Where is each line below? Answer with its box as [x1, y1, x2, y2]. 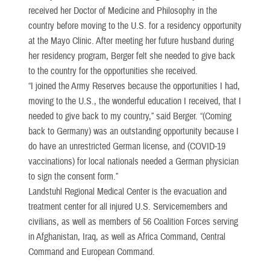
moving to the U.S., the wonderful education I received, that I [28, 95, 241, 107]
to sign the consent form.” [28, 170, 118, 183]
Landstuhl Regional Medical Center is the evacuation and [28, 185, 227, 198]
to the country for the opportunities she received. [28, 64, 200, 77]
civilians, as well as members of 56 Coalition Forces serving [28, 215, 238, 228]
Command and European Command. [28, 245, 155, 258]
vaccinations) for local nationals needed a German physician [28, 155, 239, 168]
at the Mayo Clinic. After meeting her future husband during [28, 34, 234, 47]
